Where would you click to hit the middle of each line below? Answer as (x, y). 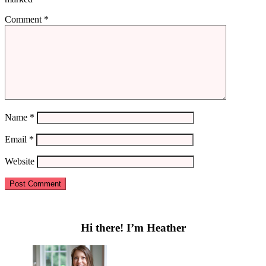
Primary (52, 207)
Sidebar (49, 223)
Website (20, 161)
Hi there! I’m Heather (133, 227)
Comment (24, 20)
